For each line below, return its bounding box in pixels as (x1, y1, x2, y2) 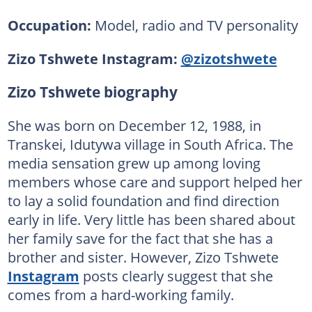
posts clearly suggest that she (79, 265, 273, 286)
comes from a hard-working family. (7, 284, 234, 304)
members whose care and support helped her (7, 171, 302, 192)
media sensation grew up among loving (7, 153, 260, 173)
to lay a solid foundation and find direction (7, 190, 279, 210)
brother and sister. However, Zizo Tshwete (7, 247, 279, 267)
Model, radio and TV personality (91, 15, 298, 35)
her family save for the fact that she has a (7, 228, 273, 248)
